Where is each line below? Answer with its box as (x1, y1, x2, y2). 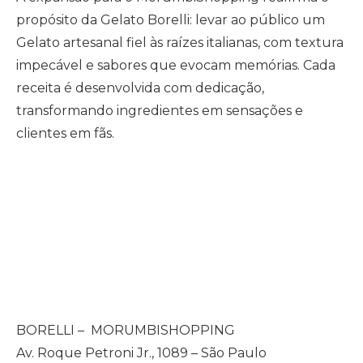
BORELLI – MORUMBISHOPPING (16, 322, 235, 338)
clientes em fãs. (16, 126, 114, 142)
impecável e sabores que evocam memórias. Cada (16, 58, 335, 74)
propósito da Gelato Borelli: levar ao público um (16, 12, 325, 28)
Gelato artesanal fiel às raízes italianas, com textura (16, 35, 344, 51)
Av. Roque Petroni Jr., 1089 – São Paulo (16, 344, 267, 361)
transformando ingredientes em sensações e (16, 103, 303, 119)
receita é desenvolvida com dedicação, (16, 80, 264, 96)
